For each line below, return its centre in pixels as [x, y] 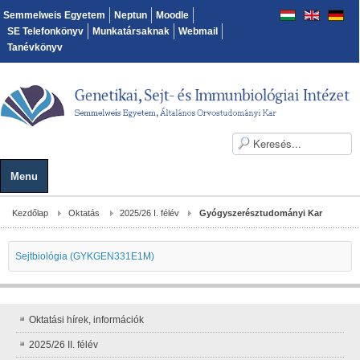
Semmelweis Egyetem [54, 15]
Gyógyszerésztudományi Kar [261, 213]
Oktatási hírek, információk [86, 319]
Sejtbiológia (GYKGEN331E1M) [85, 256]
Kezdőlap [30, 213]
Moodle [172, 15]
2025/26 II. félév [63, 344]
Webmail [198, 31]
